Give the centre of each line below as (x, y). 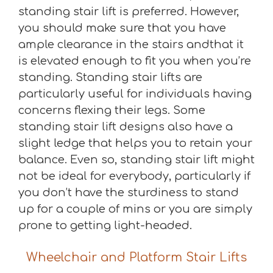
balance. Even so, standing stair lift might (136, 159)
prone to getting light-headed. (105, 225)
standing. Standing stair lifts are (110, 77)
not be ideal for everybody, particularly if (134, 176)
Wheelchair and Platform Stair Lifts (136, 257)
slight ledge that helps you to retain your (135, 143)
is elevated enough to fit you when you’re (135, 61)
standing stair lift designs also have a (126, 126)
